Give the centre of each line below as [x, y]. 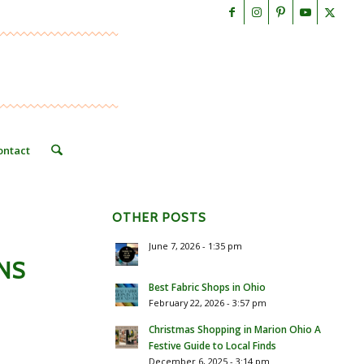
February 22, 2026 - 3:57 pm [208, 303]
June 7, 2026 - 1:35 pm [195, 246]
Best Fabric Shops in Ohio [207, 287]
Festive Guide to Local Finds [212, 345]
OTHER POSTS [159, 217]
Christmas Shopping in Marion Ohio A [235, 329]
